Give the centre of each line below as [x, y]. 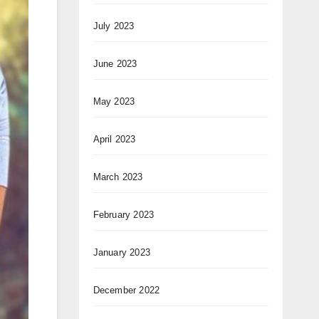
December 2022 [126, 291]
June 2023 [115, 64]
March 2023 [118, 177]
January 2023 [121, 253]
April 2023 [114, 140]
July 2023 [114, 26]
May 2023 [114, 102]
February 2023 [124, 215]
